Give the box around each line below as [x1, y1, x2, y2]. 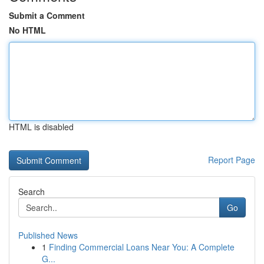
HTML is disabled [9, 121, 74, 133]
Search [18, 186, 45, 197]
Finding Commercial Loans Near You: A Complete [49, 241, 235, 253]
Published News [18, 229, 78, 241]
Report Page [208, 154, 255, 166]
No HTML [9, 24, 46, 36]
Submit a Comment [9, 9, 85, 21]
